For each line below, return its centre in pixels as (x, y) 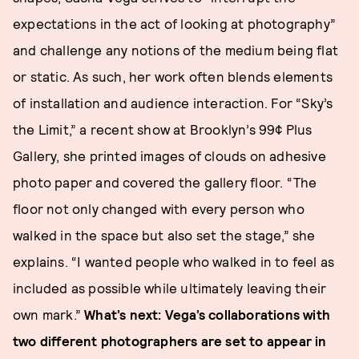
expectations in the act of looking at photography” (175, 24)
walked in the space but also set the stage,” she (164, 235)
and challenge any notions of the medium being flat (176, 50)
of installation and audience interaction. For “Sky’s (173, 103)
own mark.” (49, 315)
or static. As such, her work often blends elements (173, 77)
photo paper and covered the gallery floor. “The (165, 182)
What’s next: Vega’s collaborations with (208, 315)
